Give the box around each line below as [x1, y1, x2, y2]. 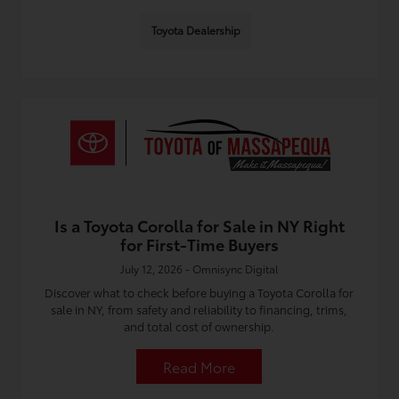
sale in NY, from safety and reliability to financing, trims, [51, 301, 348, 317]
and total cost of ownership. [124, 318, 275, 334]
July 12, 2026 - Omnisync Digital [120, 261, 279, 276]
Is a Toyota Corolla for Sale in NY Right [53, 214, 345, 237]
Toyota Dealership [151, 22, 240, 37]
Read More [163, 356, 236, 377]
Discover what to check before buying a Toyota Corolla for [45, 284, 354, 300]
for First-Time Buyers [119, 232, 279, 256]
